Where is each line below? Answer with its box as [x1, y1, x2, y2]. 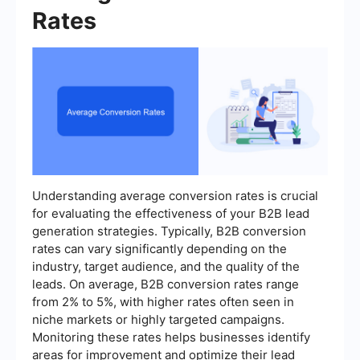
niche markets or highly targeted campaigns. [32, 311, 284, 327]
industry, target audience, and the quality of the [32, 258, 300, 274]
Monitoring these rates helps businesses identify [32, 329, 310, 345]
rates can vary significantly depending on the [32, 240, 287, 256]
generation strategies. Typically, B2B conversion [32, 223, 306, 239]
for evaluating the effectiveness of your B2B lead [32, 205, 309, 221]
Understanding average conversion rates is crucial [32, 187, 318, 203]
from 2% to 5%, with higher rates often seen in [32, 293, 294, 309]
